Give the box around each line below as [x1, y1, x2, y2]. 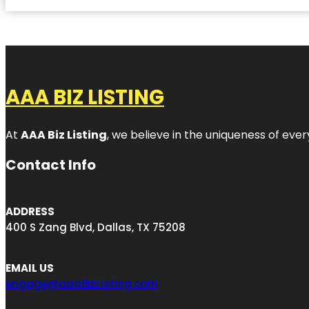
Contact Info [6, 154, 96, 175]
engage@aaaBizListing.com [6, 276, 158, 291]
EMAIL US [6, 260, 54, 275]
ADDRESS [6, 203, 54, 219]
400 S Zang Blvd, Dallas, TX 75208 [6, 219, 186, 235]
